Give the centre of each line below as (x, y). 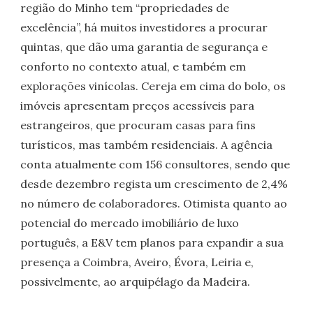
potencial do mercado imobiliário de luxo (130, 223)
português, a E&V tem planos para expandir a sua (152, 243)
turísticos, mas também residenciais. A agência (147, 145)
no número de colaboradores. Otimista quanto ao (154, 204)
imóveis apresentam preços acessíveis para (138, 106)
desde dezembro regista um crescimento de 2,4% (154, 184)
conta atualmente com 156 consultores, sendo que (155, 165)
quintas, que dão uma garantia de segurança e (144, 47)
